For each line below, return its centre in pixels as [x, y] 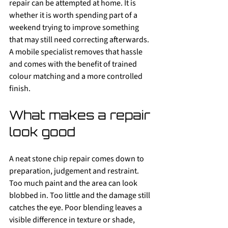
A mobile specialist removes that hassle [77, 52]
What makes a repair [81, 115]
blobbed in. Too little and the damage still [80, 195]
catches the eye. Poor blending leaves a [76, 208]
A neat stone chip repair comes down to [77, 159]
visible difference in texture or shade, [73, 220]
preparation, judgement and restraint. [75, 171]
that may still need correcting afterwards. [80, 40]
